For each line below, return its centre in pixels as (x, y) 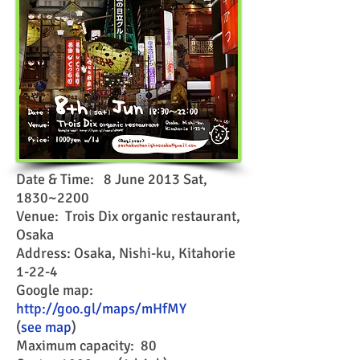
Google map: (55, 290)
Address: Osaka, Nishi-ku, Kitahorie (126, 253)
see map (46, 327)
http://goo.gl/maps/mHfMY (101, 309)
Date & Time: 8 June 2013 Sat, (112, 179)
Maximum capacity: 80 (86, 346)
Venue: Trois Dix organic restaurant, (128, 216)
